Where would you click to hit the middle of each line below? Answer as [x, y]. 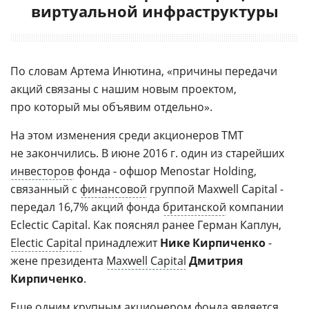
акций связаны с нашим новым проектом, [123, 89]
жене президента [58, 260]
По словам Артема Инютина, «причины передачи [144, 71]
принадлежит [121, 242]
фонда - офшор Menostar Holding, [165, 171]
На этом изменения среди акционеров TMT [127, 135]
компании [255, 207]
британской [195, 207]
